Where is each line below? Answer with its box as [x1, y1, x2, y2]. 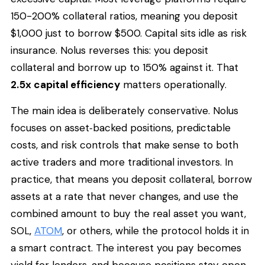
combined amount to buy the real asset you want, [11, 206, 246, 220]
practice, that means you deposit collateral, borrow [11, 172, 252, 186]
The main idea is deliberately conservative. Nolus [11, 104, 238, 117]
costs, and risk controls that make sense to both [11, 138, 238, 151]
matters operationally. [120, 78, 227, 92]
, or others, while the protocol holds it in [62, 224, 249, 237]
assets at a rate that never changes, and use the [11, 189, 238, 203]
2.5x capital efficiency [11, 78, 120, 92]
